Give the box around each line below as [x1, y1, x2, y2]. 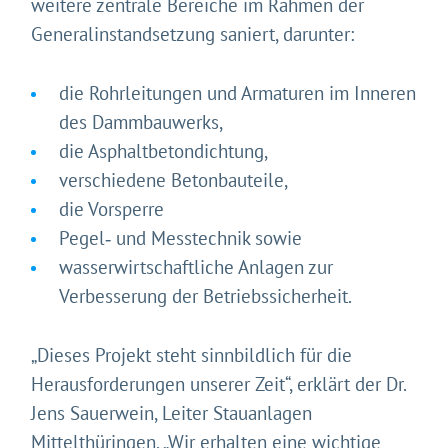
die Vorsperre [59, 197, 165, 222]
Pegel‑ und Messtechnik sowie [59, 226, 303, 251]
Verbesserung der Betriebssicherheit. [59, 284, 353, 309]
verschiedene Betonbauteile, [59, 168, 289, 193]
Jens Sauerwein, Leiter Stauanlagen [31, 401, 313, 426]
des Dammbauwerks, [59, 110, 224, 135]
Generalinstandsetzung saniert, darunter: [31, 22, 355, 47]
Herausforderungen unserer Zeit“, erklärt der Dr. [31, 372, 407, 397]
